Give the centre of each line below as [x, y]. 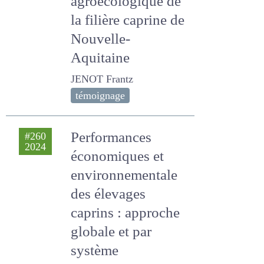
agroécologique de [126, 20]
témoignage [101, 96]
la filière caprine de [127, 39]
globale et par [111, 232]
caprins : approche [126, 213]
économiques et [121, 156]
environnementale [127, 175]
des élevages [110, 194]
